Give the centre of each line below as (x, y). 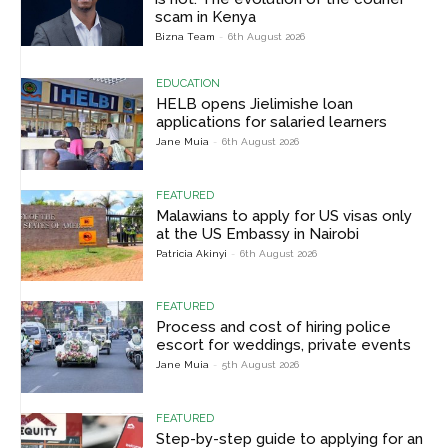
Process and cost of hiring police (274, 327)
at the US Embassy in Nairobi (258, 233)
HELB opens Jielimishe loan (255, 104)
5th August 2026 (261, 365)
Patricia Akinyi (192, 253)
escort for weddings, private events (284, 345)
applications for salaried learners (272, 122)
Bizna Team (185, 36)
